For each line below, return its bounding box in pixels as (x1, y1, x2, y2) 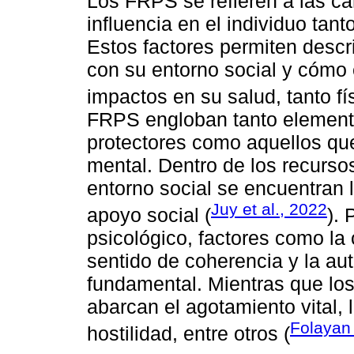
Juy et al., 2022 (211, 199, 327, 218)
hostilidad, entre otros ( (87, 322, 290, 345)
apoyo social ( (87, 204, 211, 227)
